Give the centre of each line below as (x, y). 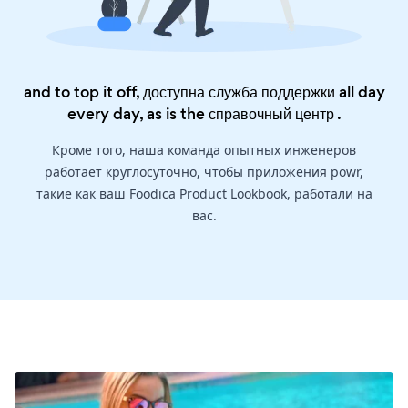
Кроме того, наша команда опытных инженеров (204, 150)
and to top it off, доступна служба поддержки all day (204, 92)
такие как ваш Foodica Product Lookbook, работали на (204, 194)
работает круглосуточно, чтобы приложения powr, (204, 172)
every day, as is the (138, 114)
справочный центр (271, 114)
